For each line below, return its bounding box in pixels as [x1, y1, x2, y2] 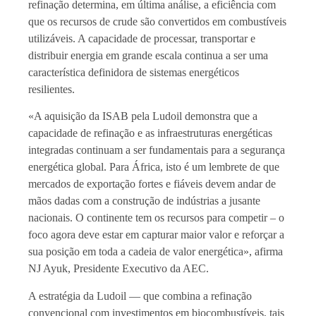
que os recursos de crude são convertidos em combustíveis [28, 15, 286, 28]
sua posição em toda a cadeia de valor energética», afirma [28, 245, 283, 258]
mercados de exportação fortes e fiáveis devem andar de [28, 178, 276, 190]
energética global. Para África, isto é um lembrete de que [28, 161, 279, 174]
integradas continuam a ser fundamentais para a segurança [28, 144, 285, 157]
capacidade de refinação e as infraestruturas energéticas [28, 127, 272, 140]
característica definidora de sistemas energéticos [28, 66, 239, 78]
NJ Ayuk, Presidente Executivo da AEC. [28, 262, 209, 275]
